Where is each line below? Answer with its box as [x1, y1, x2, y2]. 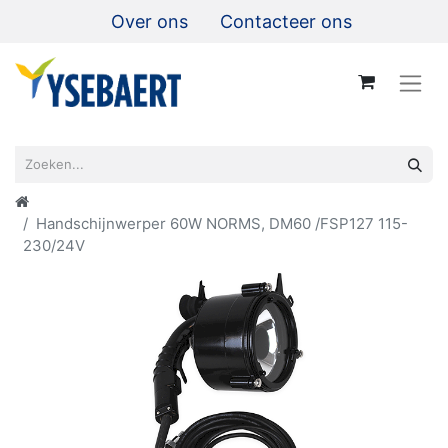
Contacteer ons [220, 11, 352, 32]
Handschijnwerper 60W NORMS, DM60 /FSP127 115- [36, 213, 408, 233]
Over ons [111, 11, 188, 32]
